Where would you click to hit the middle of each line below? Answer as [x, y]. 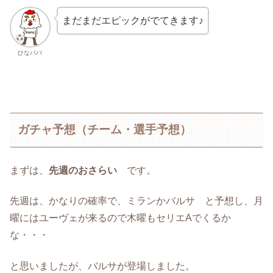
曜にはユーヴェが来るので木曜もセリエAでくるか [120, 218]
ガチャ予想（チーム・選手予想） [105, 130]
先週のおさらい [83, 170]
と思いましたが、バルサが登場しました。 [102, 266]
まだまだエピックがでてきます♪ [133, 21]
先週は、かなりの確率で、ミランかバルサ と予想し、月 [136, 201]
